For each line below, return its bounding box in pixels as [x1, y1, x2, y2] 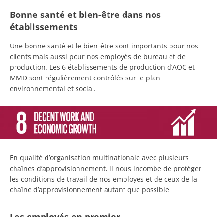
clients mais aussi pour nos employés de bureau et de [10, 51, 186, 61]
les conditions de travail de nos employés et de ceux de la [10, 174, 197, 184]
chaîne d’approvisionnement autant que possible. [10, 185, 171, 194]
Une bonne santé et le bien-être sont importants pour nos [10, 41, 198, 50]
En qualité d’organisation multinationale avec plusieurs [10, 153, 189, 162]
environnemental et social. [10, 83, 96, 93]
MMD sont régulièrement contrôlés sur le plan [10, 73, 160, 82]
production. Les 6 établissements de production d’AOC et [10, 62, 195, 72]
